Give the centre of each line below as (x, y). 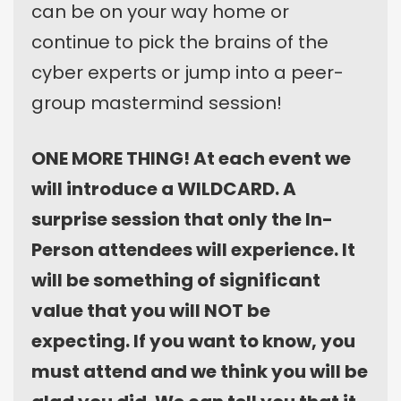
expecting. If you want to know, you (193, 341)
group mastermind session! (157, 102)
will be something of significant (176, 280)
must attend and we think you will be (200, 371)
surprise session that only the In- (182, 219)
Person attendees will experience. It (193, 249)
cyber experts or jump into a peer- (188, 72)
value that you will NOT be (151, 310)
